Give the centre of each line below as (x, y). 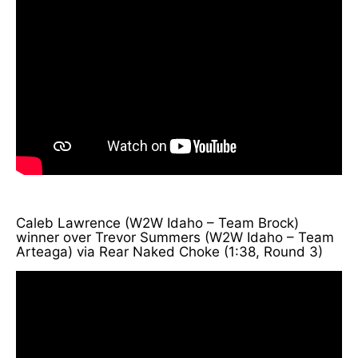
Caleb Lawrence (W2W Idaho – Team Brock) (157, 223)
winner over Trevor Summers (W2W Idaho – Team (175, 237)
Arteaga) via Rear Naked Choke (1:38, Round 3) (169, 251)
